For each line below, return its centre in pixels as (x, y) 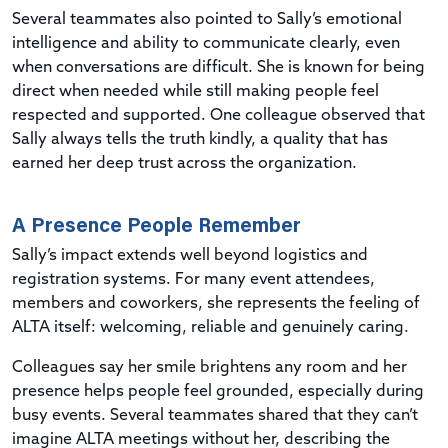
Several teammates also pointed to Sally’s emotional (207, 19)
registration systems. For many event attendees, (193, 279)
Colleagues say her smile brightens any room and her (209, 367)
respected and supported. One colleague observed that (218, 115)
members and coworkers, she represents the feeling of (216, 303)
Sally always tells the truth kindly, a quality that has (200, 139)
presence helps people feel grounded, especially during (218, 391)
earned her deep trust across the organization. (184, 163)
